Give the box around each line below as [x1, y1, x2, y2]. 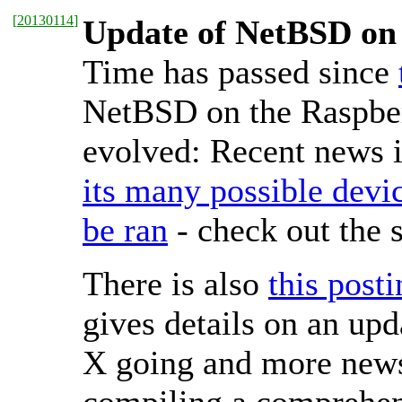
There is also [83, 265, 268, 302]
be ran [83, 211, 168, 249]
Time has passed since [83, 53, 398, 91]
